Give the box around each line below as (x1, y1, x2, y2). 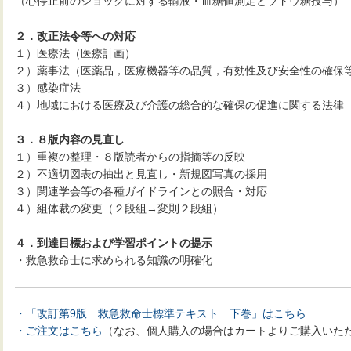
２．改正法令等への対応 (15, 29, 136, 42)
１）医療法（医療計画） (15, 46, 136, 60)
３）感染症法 (15, 81, 81, 94)
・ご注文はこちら (15, 324, 103, 338)
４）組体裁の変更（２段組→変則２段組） (15, 202, 223, 215)
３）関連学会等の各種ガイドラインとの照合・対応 (15, 185, 267, 198)
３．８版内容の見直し (15, 133, 125, 147)
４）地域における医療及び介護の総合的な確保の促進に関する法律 (15, 98, 344, 111)
